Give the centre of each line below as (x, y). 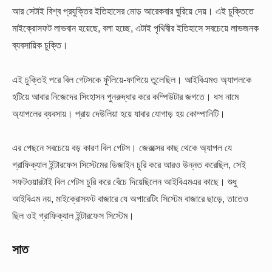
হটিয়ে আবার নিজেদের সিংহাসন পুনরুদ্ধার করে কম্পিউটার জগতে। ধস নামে (125, 96)
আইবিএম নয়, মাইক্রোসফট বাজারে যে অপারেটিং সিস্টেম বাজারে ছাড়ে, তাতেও (130, 198)
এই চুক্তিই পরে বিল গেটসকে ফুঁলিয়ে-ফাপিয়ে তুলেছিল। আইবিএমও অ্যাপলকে (132, 79)
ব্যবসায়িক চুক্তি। (40, 45)
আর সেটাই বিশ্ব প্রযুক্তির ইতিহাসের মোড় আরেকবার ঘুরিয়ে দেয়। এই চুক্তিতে (133, 11)
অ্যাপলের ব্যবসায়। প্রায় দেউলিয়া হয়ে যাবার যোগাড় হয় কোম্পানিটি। (119, 113)
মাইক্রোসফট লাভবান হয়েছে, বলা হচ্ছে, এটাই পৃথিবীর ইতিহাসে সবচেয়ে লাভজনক (135, 28)
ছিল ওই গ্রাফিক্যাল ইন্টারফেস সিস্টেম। (73, 215)
